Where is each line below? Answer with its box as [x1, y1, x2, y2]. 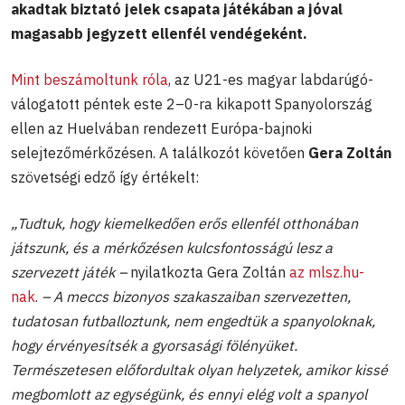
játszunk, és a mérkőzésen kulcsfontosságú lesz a [11, 238, 333, 257]
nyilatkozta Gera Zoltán [127, 262, 289, 281]
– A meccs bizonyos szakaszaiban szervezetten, [42, 287, 351, 306]
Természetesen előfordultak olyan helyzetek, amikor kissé [11, 360, 388, 379]
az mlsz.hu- [289, 262, 364, 281]
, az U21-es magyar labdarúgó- [168, 70, 373, 89]
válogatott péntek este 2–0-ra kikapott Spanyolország [11, 94, 372, 113]
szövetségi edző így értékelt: [11, 167, 199, 186]
